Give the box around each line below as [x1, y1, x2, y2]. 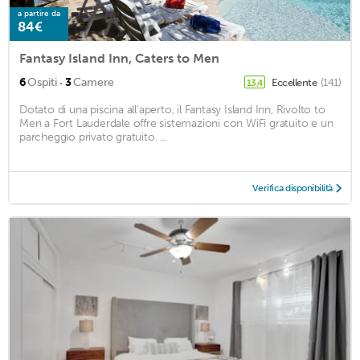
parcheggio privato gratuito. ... [19, 129, 167, 144]
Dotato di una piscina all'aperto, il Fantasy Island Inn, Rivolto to [19, 102, 325, 117]
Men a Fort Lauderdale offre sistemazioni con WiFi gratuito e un [19, 116, 333, 130]
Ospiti [27, 75, 57, 89]
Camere [73, 75, 114, 89]
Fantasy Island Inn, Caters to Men [19, 50, 219, 66]
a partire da [18, 8, 60, 18]
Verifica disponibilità [252, 182, 333, 194]
